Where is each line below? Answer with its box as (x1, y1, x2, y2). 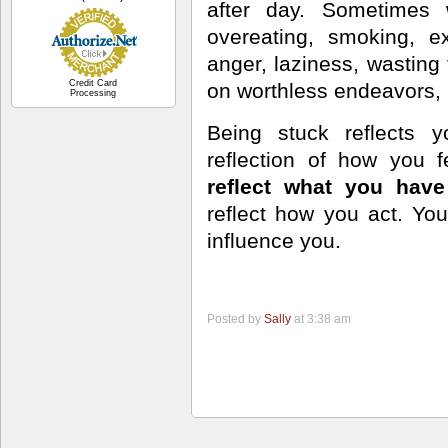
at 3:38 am (291, 312, 351, 326)
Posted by (207, 312, 264, 326)
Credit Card (69, 78, 118, 88)
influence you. (207, 229, 341, 252)
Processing (70, 88, 117, 98)
